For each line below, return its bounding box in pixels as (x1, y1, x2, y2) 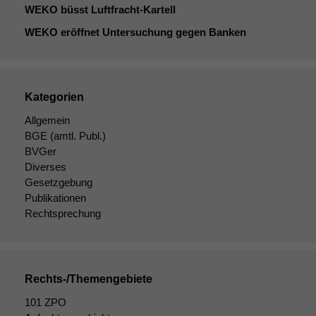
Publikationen (25, 191, 86, 204)
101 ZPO (25, 296, 66, 308)
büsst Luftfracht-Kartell (58, 3, 176, 16)
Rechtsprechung (25, 207, 101, 219)
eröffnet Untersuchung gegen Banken (58, 25, 246, 38)
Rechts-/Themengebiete (25, 272, 152, 285)
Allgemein (25, 114, 70, 126)
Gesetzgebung (25, 176, 92, 188)
